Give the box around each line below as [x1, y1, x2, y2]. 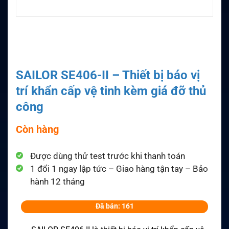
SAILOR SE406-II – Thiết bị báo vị [16, 68, 200, 83]
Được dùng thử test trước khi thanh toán [30, 151, 185, 162]
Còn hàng [16, 123, 59, 136]
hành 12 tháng [30, 176, 85, 187]
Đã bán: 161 [95, 202, 134, 211]
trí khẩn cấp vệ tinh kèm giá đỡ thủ [16, 84, 206, 99]
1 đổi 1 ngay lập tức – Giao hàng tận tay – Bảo [30, 164, 208, 174]
